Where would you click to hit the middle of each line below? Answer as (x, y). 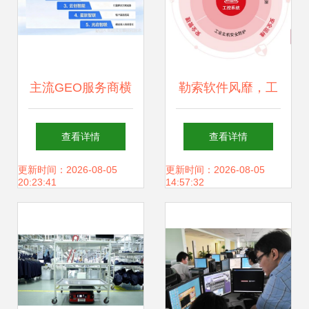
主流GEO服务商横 (81, 88)
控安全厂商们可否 (228, 129)
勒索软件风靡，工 (228, 88)
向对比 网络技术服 (81, 129)
